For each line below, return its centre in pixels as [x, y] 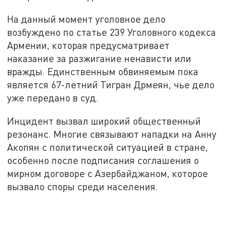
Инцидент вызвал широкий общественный [104, 121]
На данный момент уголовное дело [87, 19]
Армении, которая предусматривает [89, 45]
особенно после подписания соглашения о [103, 160]
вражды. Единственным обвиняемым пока [103, 72]
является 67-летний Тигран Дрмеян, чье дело [111, 85]
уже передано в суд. [54, 98]
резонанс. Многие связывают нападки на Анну [112, 134]
